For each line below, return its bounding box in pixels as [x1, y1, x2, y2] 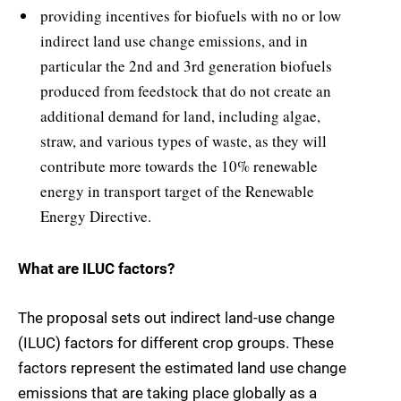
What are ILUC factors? [18, 260, 175, 278]
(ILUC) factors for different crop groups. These [18, 333, 334, 352]
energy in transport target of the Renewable [40, 180, 314, 201]
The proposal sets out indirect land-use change [18, 308, 335, 327]
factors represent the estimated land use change [18, 358, 346, 377]
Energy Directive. [40, 205, 151, 226]
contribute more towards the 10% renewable [40, 155, 318, 176]
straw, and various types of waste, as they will [40, 130, 327, 151]
